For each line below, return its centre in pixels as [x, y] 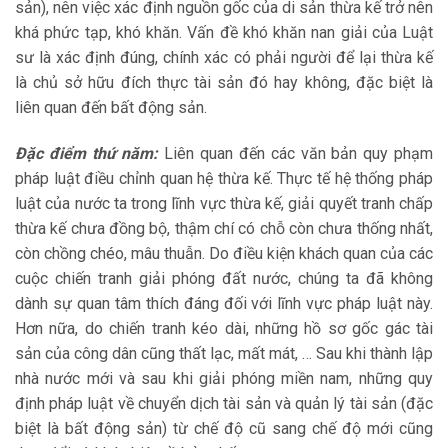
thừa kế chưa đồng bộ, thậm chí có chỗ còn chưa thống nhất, [224, 228]
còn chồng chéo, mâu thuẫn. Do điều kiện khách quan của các [224, 253]
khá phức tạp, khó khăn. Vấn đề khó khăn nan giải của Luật [224, 32]
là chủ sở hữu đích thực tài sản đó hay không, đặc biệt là [224, 82]
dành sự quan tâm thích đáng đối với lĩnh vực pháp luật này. [224, 303]
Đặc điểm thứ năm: [87, 153]
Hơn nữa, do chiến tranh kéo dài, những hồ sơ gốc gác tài [224, 328]
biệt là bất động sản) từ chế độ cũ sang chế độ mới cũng [224, 428]
